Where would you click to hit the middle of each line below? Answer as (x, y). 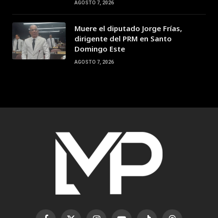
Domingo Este (100, 48)
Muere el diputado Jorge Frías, (128, 28)
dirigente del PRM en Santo (123, 38)
